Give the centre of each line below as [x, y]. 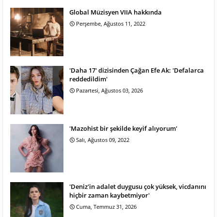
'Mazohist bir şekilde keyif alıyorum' [123, 129]
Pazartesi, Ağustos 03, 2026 [109, 91]
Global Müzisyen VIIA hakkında [116, 12]
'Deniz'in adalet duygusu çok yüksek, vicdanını [138, 187]
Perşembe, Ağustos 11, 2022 [111, 24]
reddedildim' [88, 79]
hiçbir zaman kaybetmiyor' [109, 195]
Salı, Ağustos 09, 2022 [103, 140]
